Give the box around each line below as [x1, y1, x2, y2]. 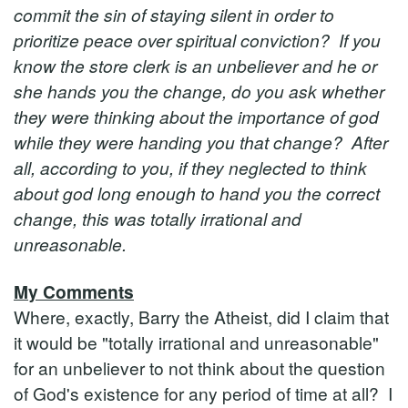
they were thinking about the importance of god [14, 104, 379, 128]
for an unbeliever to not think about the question [14, 355, 385, 380]
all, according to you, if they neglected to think [14, 155, 367, 179]
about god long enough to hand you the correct [14, 180, 380, 205]
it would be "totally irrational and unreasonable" [14, 330, 379, 354]
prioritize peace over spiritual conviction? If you [14, 27, 381, 52]
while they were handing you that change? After [14, 129, 388, 154]
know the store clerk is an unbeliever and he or [14, 53, 377, 77]
